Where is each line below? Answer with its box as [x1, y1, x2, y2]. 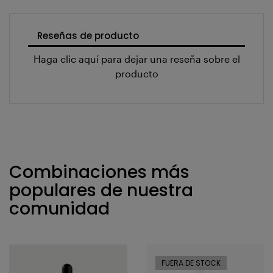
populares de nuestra [9, 179, 193, 203]
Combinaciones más [9, 160, 190, 185]
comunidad [9, 197, 110, 221]
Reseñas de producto [37, 29, 139, 42]
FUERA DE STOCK [161, 258, 221, 269]
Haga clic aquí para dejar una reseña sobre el [33, 53, 240, 65]
